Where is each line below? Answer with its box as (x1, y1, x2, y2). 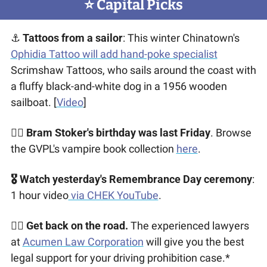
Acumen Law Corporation (22, 235, 144, 249)
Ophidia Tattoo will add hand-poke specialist (10, 48, 218, 61)
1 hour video (10, 189, 69, 202)
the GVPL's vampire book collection (10, 142, 176, 156)
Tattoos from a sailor (22, 32, 123, 45)
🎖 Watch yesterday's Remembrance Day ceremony (10, 173, 252, 186)
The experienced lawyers (128, 219, 249, 232)
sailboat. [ (10, 96, 57, 109)
